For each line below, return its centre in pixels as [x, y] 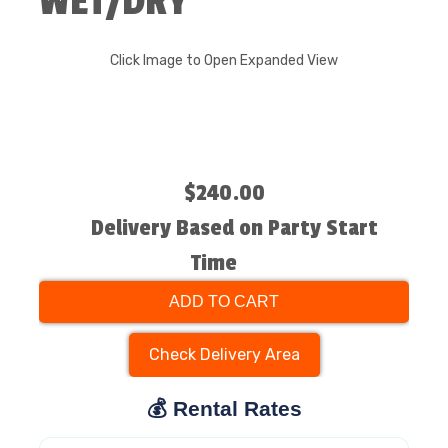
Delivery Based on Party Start [234, 228]
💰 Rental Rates [224, 408]
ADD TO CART [224, 301]
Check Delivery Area [224, 354]
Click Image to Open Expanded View [224, 60]
